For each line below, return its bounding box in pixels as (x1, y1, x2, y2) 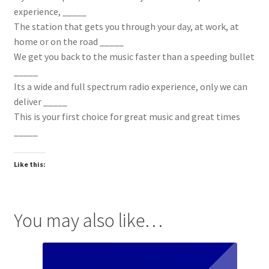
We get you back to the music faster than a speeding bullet (13, 50, 255, 62)
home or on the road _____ (13, 35, 124, 47)
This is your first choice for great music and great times (13, 110, 240, 122)
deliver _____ (13, 95, 67, 107)
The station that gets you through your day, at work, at (13, 20, 239, 32)
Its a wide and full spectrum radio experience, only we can (13, 80, 247, 92)
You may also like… (13, 208, 163, 233)
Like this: (13, 160, 46, 169)
